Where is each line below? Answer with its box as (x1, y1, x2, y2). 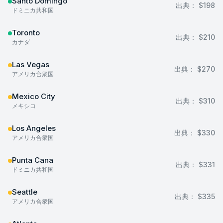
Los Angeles (12, 123, 56, 133)
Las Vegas (12, 60, 49, 69)
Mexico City (12, 92, 55, 101)
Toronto (12, 28, 40, 37)
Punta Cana (12, 155, 53, 165)
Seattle (12, 187, 37, 197)
